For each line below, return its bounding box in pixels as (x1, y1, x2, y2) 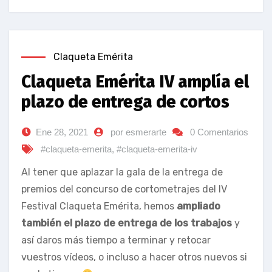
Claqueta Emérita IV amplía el (21, 72, 249, 92)
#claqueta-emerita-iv (117, 144, 197, 155)
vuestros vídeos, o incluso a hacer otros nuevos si (21, 251, 247, 263)
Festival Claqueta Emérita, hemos (21, 200, 177, 212)
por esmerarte (110, 127, 166, 138)
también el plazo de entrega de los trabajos (21, 217, 232, 229)
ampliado (177, 200, 220, 212)
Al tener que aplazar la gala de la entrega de (21, 166, 223, 178)
